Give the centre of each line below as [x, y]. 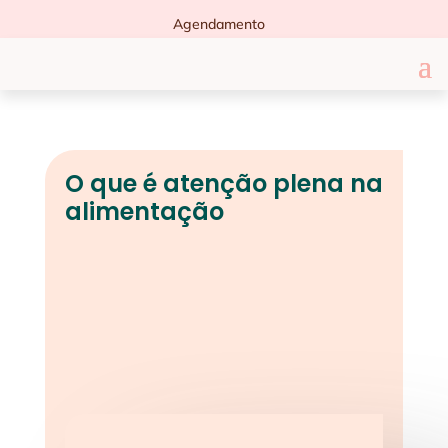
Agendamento [219, 24]
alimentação [144, 211]
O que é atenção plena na [223, 183]
